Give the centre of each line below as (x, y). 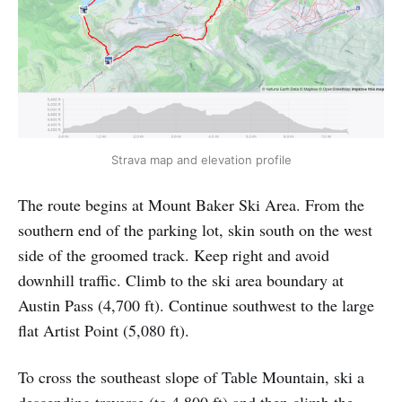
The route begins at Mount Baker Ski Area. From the (191, 204)
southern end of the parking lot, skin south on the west (195, 229)
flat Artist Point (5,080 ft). (104, 330)
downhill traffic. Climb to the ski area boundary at (181, 280)
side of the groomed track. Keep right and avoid (174, 254)
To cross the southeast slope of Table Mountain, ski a (191, 376)
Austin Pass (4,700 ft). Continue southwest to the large (196, 305)
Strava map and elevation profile (201, 159)
